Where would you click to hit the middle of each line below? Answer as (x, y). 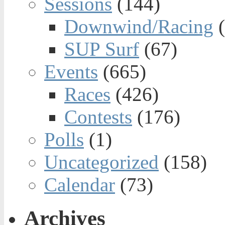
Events (71, 72)
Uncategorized (101, 162)
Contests (98, 117)
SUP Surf (102, 49)
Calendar (80, 185)
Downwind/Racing (139, 27)
